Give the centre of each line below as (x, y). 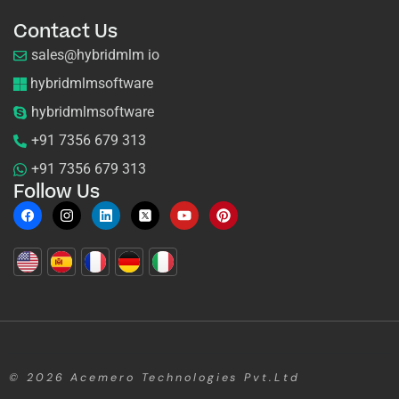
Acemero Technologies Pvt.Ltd (185, 377)
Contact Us (65, 31)
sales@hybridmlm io (95, 54)
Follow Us (57, 191)
